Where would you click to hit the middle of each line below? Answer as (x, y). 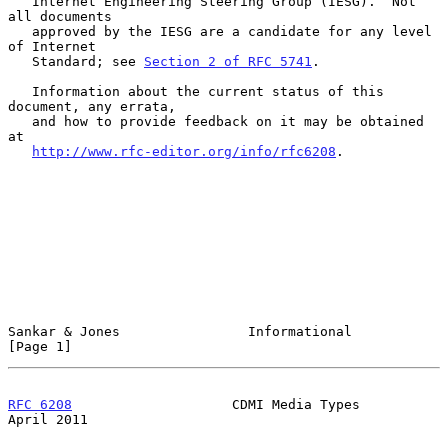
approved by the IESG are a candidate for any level (20, 31)
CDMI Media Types (216, 404)
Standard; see (88, 61)
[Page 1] (40, 346)
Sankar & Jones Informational (180, 331)
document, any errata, (92, 106)
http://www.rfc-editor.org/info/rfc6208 (184, 151)
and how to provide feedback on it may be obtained (20, 121)
